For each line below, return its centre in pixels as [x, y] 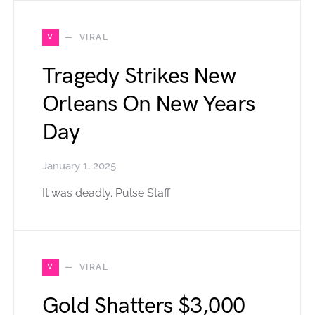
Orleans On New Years [148, 104]
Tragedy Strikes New [139, 76]
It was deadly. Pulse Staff [106, 193]
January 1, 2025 [79, 166]
